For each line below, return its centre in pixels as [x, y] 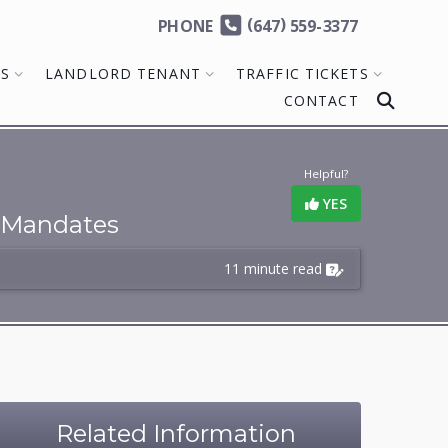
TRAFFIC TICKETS [302, 73]
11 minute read [273, 268]
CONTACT [321, 100]
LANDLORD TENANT [123, 73]
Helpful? [326, 173]
